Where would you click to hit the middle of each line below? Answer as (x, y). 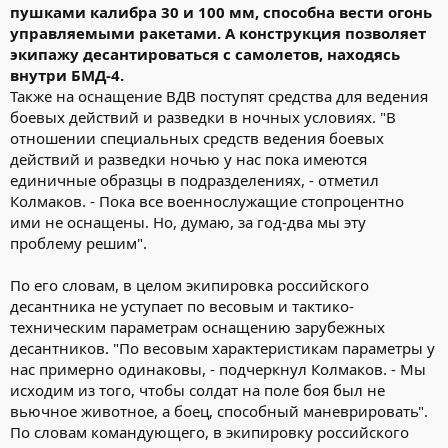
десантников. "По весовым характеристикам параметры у (222, 347)
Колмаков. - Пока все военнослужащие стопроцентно (207, 200)
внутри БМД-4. (67, 74)
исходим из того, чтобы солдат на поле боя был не (197, 389)
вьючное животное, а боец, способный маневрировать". (219, 410)
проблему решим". (78, 242)
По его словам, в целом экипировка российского (189, 284)
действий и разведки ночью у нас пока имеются (188, 158)
